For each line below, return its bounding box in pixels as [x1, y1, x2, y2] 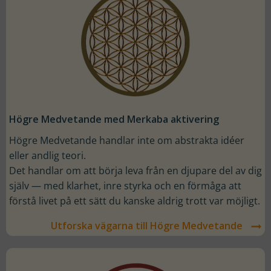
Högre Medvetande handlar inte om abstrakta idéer [9, 133, 244, 147]
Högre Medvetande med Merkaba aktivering [9, 112, 219, 126]
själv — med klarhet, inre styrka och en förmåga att [9, 178, 241, 192]
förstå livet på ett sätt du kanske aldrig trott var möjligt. [9, 194, 260, 207]
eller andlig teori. [9, 148, 86, 162]
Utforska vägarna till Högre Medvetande [51, 218, 243, 232]
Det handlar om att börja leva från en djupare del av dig [9, 163, 262, 177]
